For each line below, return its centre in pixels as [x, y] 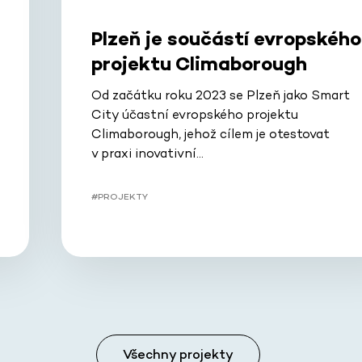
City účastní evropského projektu [194, 114]
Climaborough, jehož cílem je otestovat [210, 133]
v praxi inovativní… [147, 153]
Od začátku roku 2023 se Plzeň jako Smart [220, 95]
